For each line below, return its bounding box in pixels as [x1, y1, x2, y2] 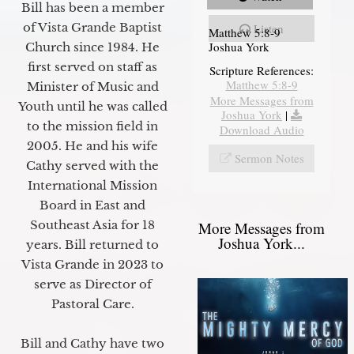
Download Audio [219, 121, 304, 137]
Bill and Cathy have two [21, 335, 164, 351]
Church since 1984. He [25, 39, 160, 55]
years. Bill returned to [26, 236, 159, 252]
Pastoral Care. [51, 296, 134, 311]
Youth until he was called [17, 98, 168, 114]
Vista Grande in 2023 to [21, 256, 164, 272]
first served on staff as [28, 58, 157, 74]
